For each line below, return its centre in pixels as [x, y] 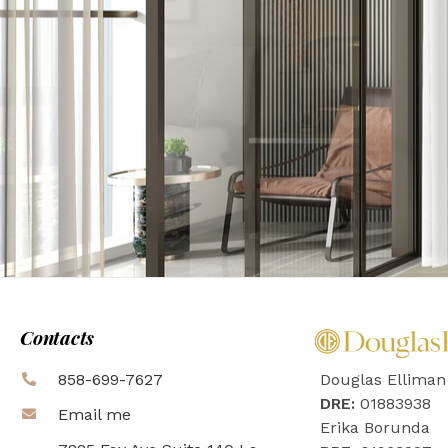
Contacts [57, 336]
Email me [94, 414]
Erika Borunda [375, 428]
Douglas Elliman [383, 380]
